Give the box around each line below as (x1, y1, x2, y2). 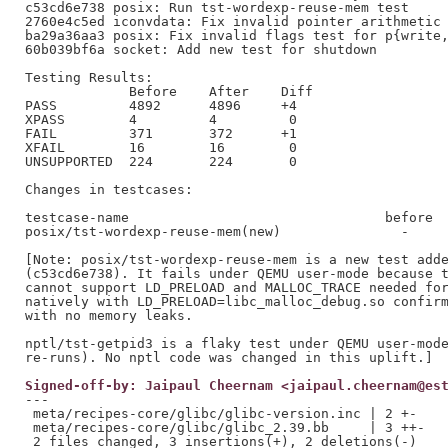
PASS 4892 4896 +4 (24, 97, 297, 113)
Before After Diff (24, 83, 313, 99)
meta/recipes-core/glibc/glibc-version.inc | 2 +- (24, 405, 417, 421)
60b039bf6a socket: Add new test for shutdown (24, 41, 377, 57)
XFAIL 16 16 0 (24, 139, 297, 155)
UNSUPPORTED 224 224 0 (24, 153, 297, 169)
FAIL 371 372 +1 (24, 125, 297, 141)
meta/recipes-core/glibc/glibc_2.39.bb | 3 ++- (24, 419, 425, 435)
